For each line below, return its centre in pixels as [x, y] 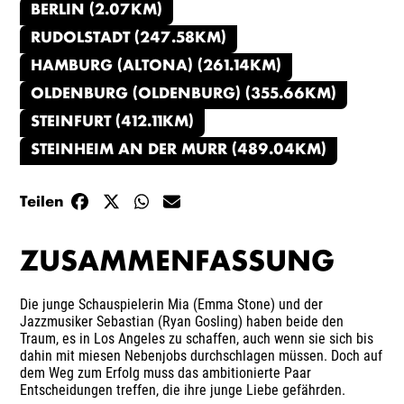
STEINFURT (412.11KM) [113, 123]
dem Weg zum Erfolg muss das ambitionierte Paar [166, 372]
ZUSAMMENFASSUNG [178, 263]
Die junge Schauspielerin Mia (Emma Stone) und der [172, 304]
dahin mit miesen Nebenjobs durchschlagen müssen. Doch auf [202, 355]
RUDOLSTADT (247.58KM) [129, 39]
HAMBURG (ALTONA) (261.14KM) [156, 67]
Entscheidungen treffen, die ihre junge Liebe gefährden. [183, 390]
